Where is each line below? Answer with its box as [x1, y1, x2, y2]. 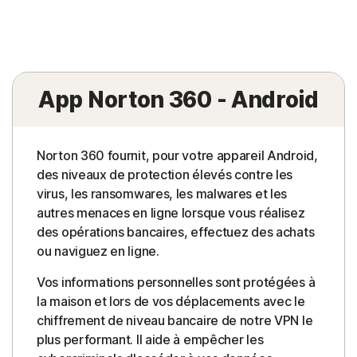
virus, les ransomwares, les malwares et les [37, 186, 288, 202]
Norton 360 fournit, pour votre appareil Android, [37, 147, 318, 164]
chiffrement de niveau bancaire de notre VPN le [37, 312, 313, 329]
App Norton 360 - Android [38, 86, 319, 114]
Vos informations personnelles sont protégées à [37, 274, 316, 291]
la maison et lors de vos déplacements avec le [37, 293, 305, 310]
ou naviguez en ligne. [37, 243, 159, 260]
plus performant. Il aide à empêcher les [37, 331, 264, 348]
